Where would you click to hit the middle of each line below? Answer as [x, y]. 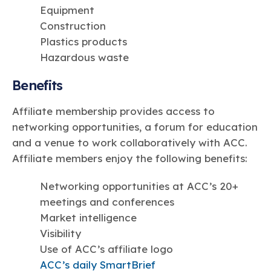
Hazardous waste [84, 57]
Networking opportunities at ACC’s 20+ [139, 186]
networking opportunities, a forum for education [135, 126]
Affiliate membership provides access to [113, 111]
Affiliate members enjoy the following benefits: [130, 158]
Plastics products [85, 42]
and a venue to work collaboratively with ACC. [130, 142]
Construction [74, 26]
